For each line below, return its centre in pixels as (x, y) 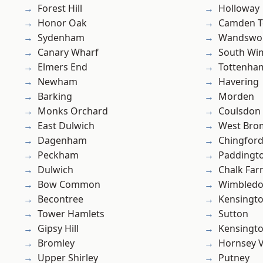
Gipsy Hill (58, 229)
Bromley (56, 243)
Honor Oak (62, 23)
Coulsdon (240, 111)
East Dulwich (66, 126)
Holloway (239, 9)
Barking (55, 97)
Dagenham (62, 141)
